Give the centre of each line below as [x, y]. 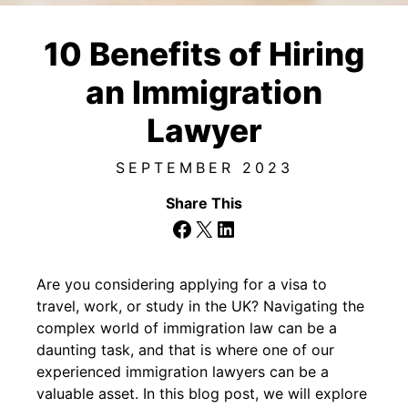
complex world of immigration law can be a [187, 327]
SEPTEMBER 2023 [204, 167]
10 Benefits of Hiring [204, 53]
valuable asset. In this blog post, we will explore [202, 393]
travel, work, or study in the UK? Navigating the [200, 306]
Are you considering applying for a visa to [182, 284]
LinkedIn [257, 228]
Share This [204, 203]
